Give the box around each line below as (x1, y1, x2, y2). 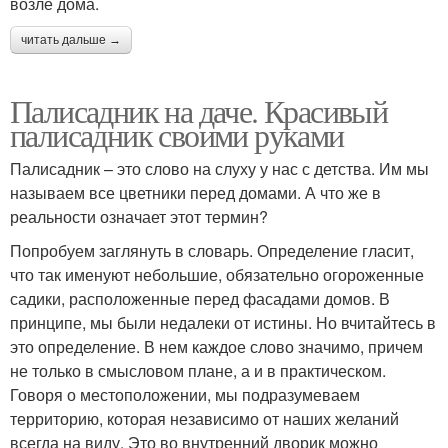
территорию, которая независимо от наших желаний (10, 407, 399, 431)
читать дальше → (21, 33, 121, 48)
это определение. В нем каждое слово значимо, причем (10, 335, 423, 359)
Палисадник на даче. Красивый (10, 89, 388, 133)
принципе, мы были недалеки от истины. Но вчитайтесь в (10, 311, 436, 335)
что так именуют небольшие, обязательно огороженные (10, 263, 424, 287)
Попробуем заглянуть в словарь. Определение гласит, (10, 239, 414, 263)
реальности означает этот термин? (10, 205, 268, 229)
